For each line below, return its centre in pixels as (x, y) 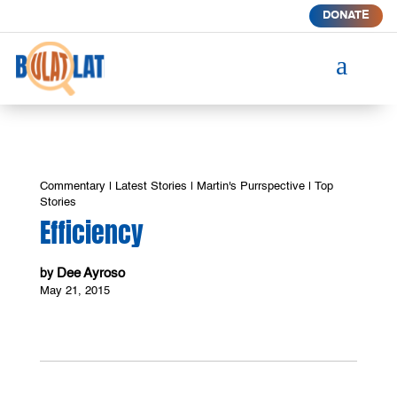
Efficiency (91, 232)
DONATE (346, 16)
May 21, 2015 (74, 291)
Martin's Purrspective (250, 186)
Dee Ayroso (90, 273)
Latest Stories (151, 186)
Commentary (72, 186)
